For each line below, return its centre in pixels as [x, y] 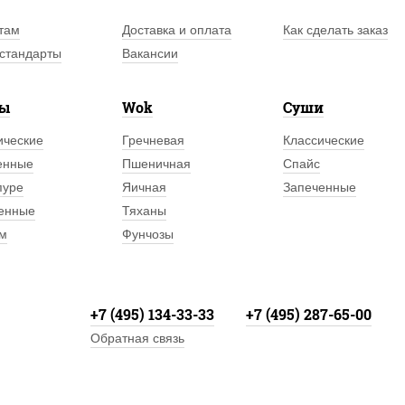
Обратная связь [137, 338]
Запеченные [319, 187]
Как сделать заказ [335, 30]
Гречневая [154, 140]
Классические [323, 140]
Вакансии [151, 53]
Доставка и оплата [177, 30]
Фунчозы [148, 234]
